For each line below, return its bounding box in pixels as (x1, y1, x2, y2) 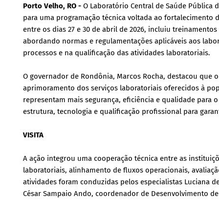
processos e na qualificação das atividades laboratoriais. (23, 48, 210, 57)
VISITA (23, 131, 44, 139)
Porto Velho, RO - (23, 1, 83, 10)
